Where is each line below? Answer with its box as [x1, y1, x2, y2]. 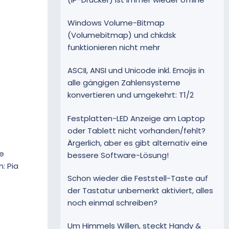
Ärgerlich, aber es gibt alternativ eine [67, 137, 208, 148]
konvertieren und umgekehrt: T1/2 [67, 89, 194, 101]
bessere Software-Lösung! [67, 149, 169, 161]
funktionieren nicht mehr [67, 41, 160, 53]
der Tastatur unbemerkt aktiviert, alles [67, 185, 213, 196]
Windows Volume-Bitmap [67, 17, 165, 28]
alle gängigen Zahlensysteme [67, 77, 180, 88]
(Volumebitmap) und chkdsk [67, 29, 176, 40]
